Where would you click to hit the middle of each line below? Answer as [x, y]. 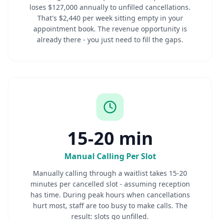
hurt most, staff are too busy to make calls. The [110, 206]
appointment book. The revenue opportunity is [110, 29]
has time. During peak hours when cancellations [110, 195]
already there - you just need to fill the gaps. [110, 40]
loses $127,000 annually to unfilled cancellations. [110, 7]
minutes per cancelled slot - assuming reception [110, 184]
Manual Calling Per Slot [110, 156]
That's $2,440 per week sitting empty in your [110, 18]
